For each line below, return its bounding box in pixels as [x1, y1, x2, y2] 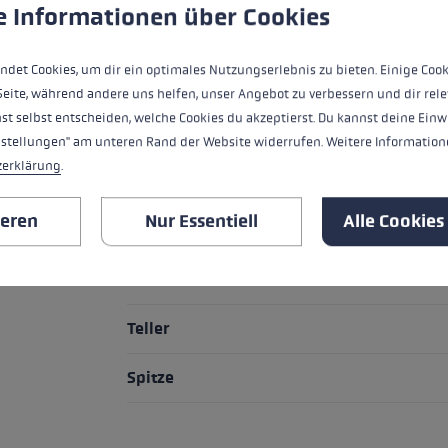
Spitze [127, 368, 174, 388]
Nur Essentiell [144, 210, 258, 232]
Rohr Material [127, 270, 230, 290]
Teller [127, 319, 170, 339]
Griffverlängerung [127, 221, 265, 241]
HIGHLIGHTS [127, 10, 258, 40]
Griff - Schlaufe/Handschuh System [127, 74, 396, 94]
